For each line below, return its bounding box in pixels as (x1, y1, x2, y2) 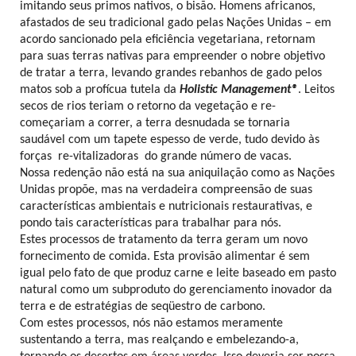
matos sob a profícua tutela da (20, 83, 180, 96)
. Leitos (298, 83, 335, 96)
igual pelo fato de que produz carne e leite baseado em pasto (20, 267, 336, 280)
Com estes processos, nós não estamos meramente (20, 317, 283, 330)
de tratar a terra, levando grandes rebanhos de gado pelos (20, 67, 322, 79)
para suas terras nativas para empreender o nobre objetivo (20, 50, 325, 63)
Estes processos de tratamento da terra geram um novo (20, 234, 308, 246)
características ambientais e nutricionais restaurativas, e (20, 200, 312, 213)
